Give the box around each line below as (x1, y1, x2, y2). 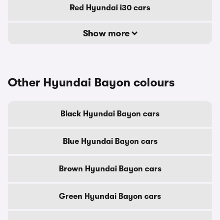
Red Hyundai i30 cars (70, 3, 150, 12)
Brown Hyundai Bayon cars (58, 165, 162, 173)
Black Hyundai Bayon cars (60, 110, 160, 118)
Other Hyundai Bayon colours (8, 76, 175, 89)
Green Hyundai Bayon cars (59, 192, 161, 201)
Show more (82, 28, 132, 38)
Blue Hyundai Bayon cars (62, 137, 158, 146)
